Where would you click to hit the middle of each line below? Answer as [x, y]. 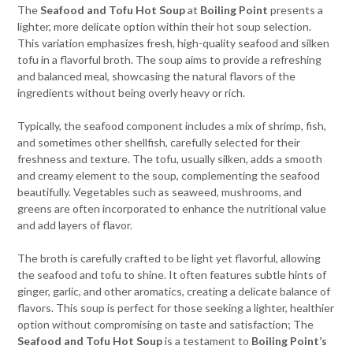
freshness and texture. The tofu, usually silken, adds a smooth [170, 159]
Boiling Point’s [290, 341]
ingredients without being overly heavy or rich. [132, 93]
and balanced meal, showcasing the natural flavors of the [157, 76]
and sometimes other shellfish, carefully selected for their [159, 142]
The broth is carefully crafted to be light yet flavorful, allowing [169, 258]
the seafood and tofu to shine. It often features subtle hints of [172, 275]
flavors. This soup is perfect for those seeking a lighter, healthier [176, 308]
